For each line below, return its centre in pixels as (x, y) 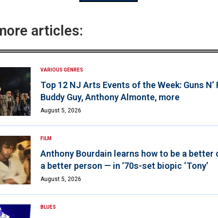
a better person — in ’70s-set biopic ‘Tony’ (124, 165)
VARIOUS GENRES (62, 70)
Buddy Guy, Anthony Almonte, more (110, 97)
